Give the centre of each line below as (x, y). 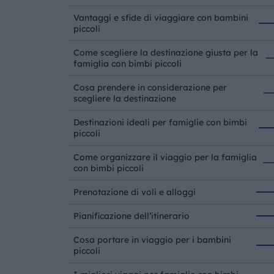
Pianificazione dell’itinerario (131, 216)
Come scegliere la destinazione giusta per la (165, 53)
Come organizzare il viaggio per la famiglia (165, 157)
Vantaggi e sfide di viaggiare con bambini (161, 18)
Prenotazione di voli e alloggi (134, 192)
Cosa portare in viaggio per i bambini (152, 240)
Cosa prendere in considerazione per (150, 87)
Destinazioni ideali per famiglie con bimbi (160, 122)
